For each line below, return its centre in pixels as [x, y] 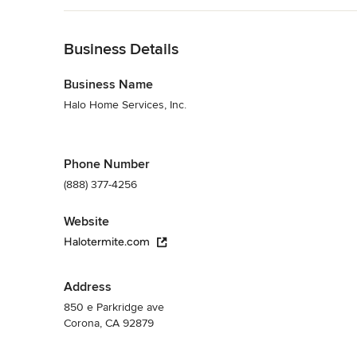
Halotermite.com [107, 241]
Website [86, 221]
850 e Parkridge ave [114, 307]
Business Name [108, 84]
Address [88, 286]
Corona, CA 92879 [109, 323]
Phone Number [107, 164]
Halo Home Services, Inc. [125, 104]
